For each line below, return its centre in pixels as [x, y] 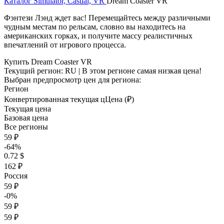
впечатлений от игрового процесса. [65, 45]
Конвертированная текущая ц [54, 99]
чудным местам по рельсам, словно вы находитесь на [95, 27]
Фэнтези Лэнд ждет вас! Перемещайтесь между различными [107, 18]
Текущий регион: [34, 71]
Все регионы [26, 127]
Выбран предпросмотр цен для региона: [72, 80]
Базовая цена [26, 118]
